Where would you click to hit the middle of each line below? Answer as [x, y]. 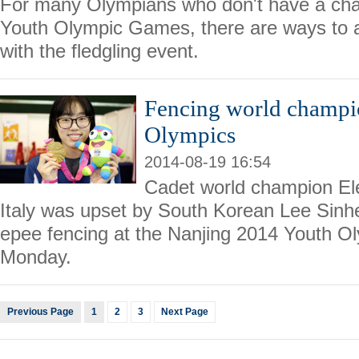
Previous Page [40, 312]
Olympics [190, 135]
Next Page [185, 312]
